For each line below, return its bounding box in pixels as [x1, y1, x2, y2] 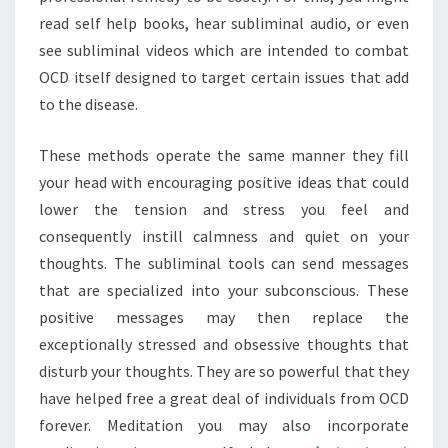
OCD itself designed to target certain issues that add [39, 67, 409, 87]
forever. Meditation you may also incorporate [39, 415, 409, 435]
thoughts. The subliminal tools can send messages [39, 253, 409, 273]
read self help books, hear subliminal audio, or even [39, 13, 409, 33]
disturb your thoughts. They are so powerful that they [39, 361, 409, 381]
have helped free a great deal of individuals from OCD [39, 388, 409, 408]
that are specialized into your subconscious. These [39, 280, 409, 300]
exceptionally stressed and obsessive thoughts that [39, 334, 409, 354]
